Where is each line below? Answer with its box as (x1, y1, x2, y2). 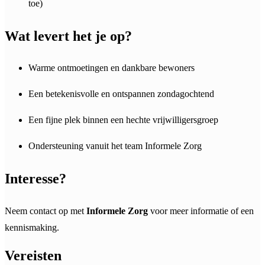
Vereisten (5, 248, 62, 264)
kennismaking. (5, 222, 59, 233)
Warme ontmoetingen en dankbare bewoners (28, 63, 195, 73)
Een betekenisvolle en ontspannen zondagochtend (28, 89, 214, 99)
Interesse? (5, 171, 66, 187)
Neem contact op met (5, 206, 86, 216)
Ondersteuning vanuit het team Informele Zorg (28, 141, 202, 151)
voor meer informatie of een (148, 206, 254, 216)
